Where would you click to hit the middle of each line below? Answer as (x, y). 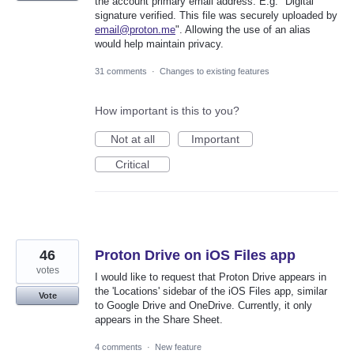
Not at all (132, 139)
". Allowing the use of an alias (243, 30)
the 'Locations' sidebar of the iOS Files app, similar (211, 292)
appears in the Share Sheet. (159, 320)
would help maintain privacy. (159, 44)
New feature (178, 347)
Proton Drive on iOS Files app (195, 256)
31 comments (121, 72)
